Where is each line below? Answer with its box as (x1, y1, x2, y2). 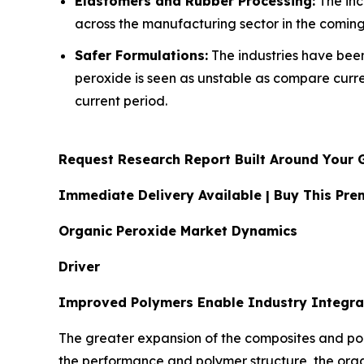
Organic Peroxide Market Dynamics (58, 222, 297, 239)
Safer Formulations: (75, 46, 208, 63)
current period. (75, 92, 167, 109)
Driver (58, 258, 100, 275)
